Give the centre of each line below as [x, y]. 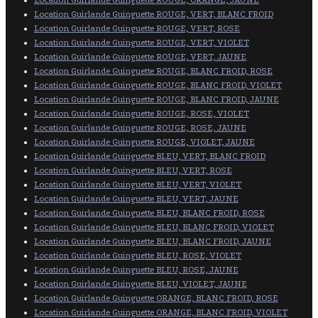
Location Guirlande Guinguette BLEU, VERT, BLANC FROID [150, 156]
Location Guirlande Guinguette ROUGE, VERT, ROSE [137, 28]
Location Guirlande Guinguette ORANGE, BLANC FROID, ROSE [156, 298]
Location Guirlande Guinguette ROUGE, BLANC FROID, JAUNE [157, 99]
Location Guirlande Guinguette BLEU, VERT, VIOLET [138, 185]
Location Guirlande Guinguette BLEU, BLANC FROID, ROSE [149, 213]
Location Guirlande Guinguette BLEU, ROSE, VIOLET [138, 256]
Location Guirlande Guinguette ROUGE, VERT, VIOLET [142, 43]
